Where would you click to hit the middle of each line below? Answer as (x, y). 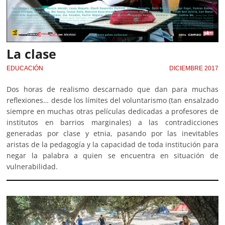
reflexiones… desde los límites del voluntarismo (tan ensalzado (113, 100)
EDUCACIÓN (25, 68)
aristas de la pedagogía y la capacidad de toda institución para (113, 144)
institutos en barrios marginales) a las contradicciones (113, 122)
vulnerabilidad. (32, 166)
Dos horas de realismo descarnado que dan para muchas (113, 89)
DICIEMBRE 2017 (194, 68)
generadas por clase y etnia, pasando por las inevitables (113, 133)
